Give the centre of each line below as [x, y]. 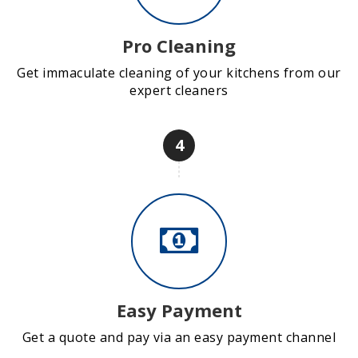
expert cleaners [179, 90]
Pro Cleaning [179, 45]
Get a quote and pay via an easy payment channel [179, 337]
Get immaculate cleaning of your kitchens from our [179, 72]
